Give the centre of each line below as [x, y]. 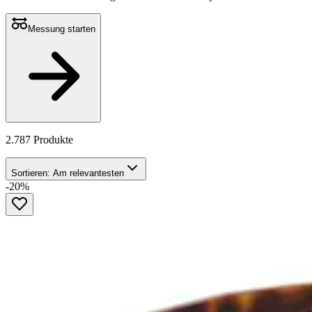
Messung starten [62, 29]
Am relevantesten [87, 173]
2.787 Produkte [39, 140]
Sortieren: [31, 173]
